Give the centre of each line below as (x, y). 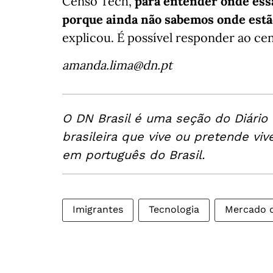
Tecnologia (174, 209)
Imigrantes (98, 209)
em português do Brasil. (133, 155)
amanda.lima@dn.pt (117, 65)
